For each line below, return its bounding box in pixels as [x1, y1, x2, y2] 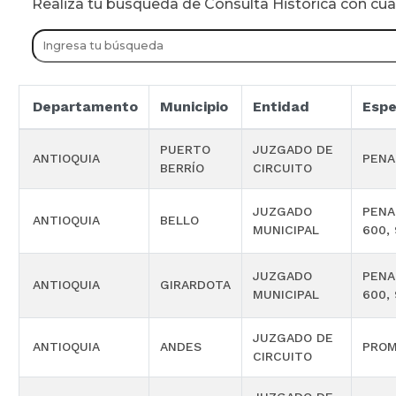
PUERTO [160, 142, 210, 157]
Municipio [160, 98, 228, 116]
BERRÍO [160, 161, 204, 176]
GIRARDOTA [160, 278, 231, 293]
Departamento [33, 98, 138, 116]
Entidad [253, 98, 309, 116]
